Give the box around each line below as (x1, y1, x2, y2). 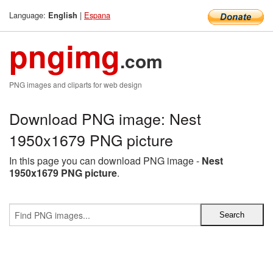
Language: (9, 9, 48, 21)
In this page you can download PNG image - (9, 154, 202, 168)
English (48, 10, 77, 21)
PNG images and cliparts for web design (9, 79, 142, 90)
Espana (84, 9, 110, 21)
